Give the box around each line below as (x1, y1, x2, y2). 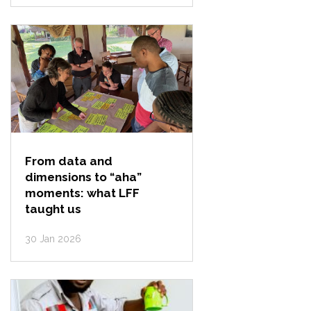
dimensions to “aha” (25, 170, 142, 184)
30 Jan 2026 (25, 233, 82, 244)
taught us (25, 202, 82, 216)
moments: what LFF (25, 186, 140, 200)
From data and (25, 154, 113, 168)
